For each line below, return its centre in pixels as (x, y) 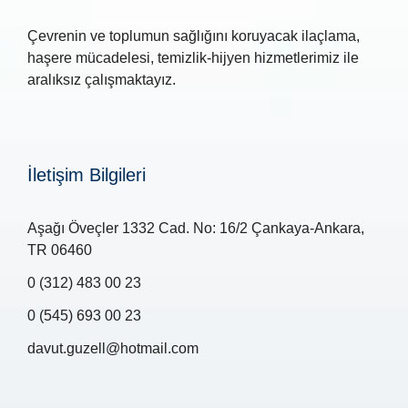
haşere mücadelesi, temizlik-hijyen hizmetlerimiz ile (193, 58)
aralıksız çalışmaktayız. (102, 80)
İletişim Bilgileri (87, 175)
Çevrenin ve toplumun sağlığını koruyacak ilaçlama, (194, 36)
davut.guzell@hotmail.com (113, 349)
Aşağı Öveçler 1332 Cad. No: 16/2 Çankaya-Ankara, (196, 229)
